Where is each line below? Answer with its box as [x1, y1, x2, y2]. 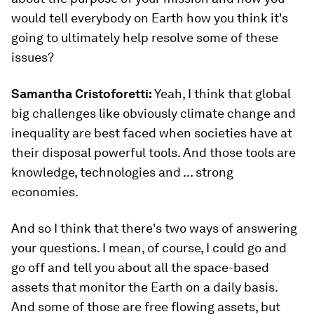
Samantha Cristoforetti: [11, 86, 154, 101]
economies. [11, 184, 78, 199]
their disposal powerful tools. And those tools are [11, 145, 296, 160]
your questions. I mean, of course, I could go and [11, 240, 287, 255]
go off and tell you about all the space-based [11, 260, 269, 275]
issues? [11, 50, 54, 64]
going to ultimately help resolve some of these [11, 30, 278, 45]
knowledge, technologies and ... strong [11, 165, 233, 179]
